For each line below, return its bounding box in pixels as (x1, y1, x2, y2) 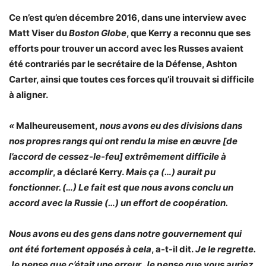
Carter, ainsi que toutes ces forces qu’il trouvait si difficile (9, 74, 254, 85)
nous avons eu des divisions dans (98, 120, 242, 131)
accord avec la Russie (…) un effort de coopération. (9, 197, 228, 208)
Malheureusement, (16, 120, 98, 131)
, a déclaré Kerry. (53, 166, 126, 178)
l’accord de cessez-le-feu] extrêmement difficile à (9, 151, 226, 162)
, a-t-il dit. (151, 243, 195, 255)
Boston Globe (69, 27, 126, 39)
